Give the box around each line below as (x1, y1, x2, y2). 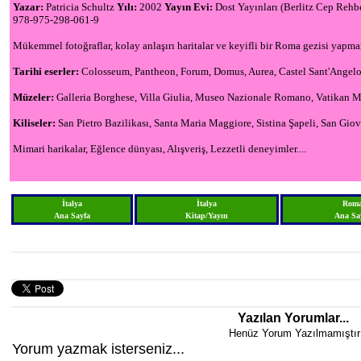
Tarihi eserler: (13, 65, 81, 78)
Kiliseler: (13, 117, 58, 130)
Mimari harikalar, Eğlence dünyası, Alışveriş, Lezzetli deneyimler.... (13, 143, 306, 156)
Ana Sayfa (54, 211, 90, 221)
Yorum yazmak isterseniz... (12, 341, 185, 358)
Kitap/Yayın (185, 211, 228, 221)
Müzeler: (13, 91, 56, 104)
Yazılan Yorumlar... (237, 311, 349, 326)
